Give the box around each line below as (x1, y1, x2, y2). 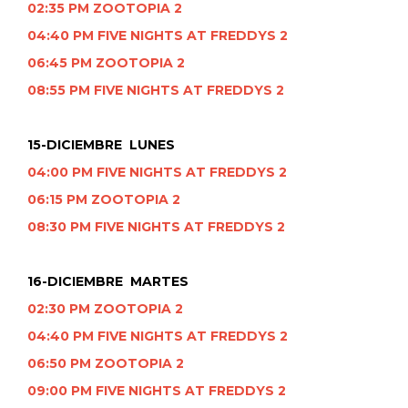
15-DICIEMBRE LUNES (27, 137, 189, 154)
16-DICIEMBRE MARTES (27, 273, 196, 291)
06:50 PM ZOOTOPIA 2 (27, 355, 184, 372)
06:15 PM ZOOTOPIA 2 (27, 191, 180, 209)
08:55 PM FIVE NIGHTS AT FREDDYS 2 (27, 82, 284, 99)
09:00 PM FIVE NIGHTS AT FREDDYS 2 (27, 382, 286, 400)
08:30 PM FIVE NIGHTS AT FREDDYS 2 (27, 219, 285, 236)
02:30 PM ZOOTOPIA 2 (27, 301, 183, 318)
